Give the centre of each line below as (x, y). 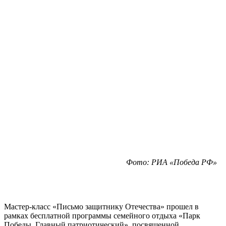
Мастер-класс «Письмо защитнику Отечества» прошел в (101, 206)
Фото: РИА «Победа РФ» (172, 162)
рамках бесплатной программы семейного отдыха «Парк (102, 215)
